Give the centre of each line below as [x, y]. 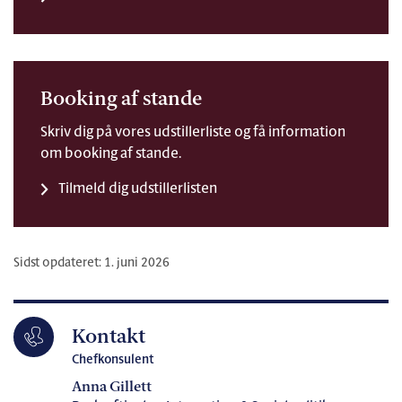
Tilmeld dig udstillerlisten [138, 189]
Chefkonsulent [113, 360]
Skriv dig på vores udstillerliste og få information [193, 132]
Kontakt [109, 337]
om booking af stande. [111, 154]
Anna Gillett [112, 387]
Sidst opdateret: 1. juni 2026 [92, 263]
